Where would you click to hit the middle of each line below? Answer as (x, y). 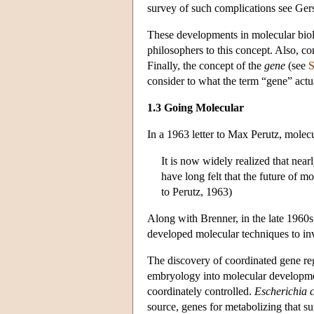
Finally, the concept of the (206, 65)
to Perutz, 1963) (197, 191)
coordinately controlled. (201, 291)
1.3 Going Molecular (196, 107)
